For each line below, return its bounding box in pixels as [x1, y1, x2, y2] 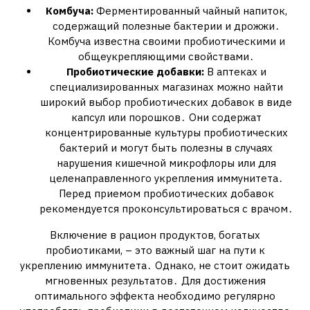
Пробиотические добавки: [66, 65, 204, 78]
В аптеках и [203, 65, 266, 78]
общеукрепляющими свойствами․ [77, 50, 255, 63]
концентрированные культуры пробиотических [44, 126, 288, 139]
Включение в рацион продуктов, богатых [50, 228, 260, 241]
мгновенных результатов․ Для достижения [44, 274, 266, 287]
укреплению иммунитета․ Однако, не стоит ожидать [20, 259, 290, 272]
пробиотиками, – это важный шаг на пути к [45, 244, 265, 257]
